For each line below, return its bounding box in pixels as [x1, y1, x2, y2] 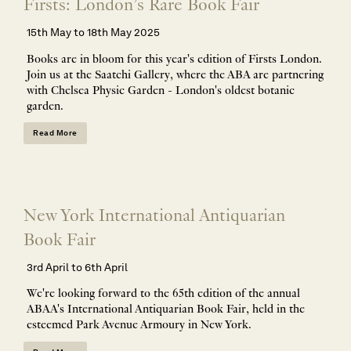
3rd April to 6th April [27, 259, 128, 274]
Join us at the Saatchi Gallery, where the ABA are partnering [27, 68, 324, 81]
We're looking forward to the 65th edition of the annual [27, 288, 300, 301]
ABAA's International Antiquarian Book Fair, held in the [27, 303, 305, 317]
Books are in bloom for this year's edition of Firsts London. [27, 52, 322, 66]
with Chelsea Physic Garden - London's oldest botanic [27, 84, 295, 97]
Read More [33, 127, 78, 138]
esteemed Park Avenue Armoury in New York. [27, 319, 251, 332]
